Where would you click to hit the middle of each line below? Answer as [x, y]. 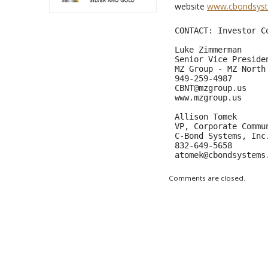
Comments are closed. [207, 178]
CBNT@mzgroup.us [211, 88]
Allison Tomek [208, 116]
